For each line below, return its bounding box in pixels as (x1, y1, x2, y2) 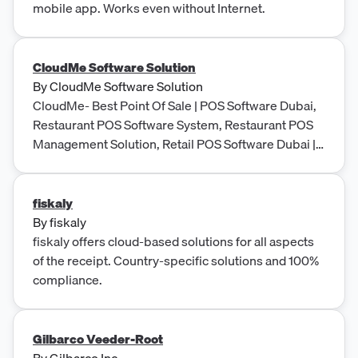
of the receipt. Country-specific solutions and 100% (33, 249, 319, 271)
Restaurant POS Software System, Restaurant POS (33, 113, 313, 135)
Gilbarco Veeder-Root (33, 328, 163, 349)
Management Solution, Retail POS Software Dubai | (33, 133, 316, 154)
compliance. (33, 268, 102, 290)
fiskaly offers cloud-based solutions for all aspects (33, 230, 314, 252)
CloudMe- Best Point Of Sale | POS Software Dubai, (33, 94, 316, 116)
